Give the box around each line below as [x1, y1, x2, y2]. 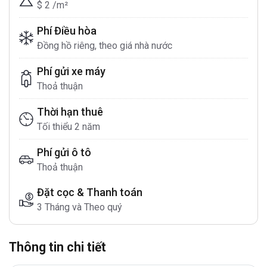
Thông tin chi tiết [9, 240, 106, 254]
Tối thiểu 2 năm [37, 121, 100, 132]
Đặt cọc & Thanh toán [37, 186, 142, 198]
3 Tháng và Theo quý [37, 201, 122, 213]
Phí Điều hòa [37, 24, 97, 37]
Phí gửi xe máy [37, 65, 105, 77]
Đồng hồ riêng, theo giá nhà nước [37, 40, 172, 51]
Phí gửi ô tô [37, 146, 91, 159]
